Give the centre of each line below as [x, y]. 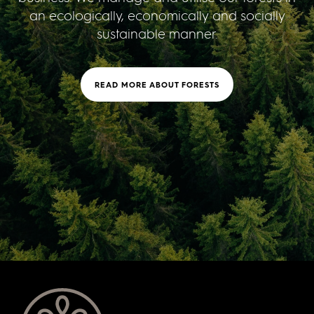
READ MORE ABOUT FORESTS [157, 85]
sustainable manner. [157, 34]
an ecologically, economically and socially [157, 16]
